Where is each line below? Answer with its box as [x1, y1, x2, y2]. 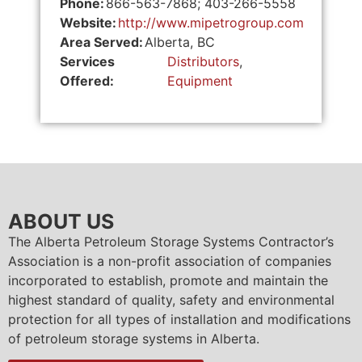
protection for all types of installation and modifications [8, 310, 351, 327]
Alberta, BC [145, 33, 215, 50]
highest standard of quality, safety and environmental [8, 291, 335, 308]
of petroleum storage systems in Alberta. [8, 330, 259, 347]
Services [60, 53, 115, 69]
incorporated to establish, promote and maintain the [8, 271, 328, 288]
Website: [60, 14, 116, 31]
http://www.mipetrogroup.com [118, 14, 304, 31]
